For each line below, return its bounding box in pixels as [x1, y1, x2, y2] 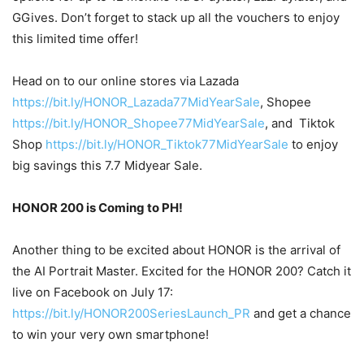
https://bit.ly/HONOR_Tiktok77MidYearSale [45, 136, 288, 152]
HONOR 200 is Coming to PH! [12, 199, 183, 215]
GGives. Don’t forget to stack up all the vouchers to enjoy [12, 9, 340, 25]
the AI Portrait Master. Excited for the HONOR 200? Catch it [12, 262, 351, 279]
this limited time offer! [12, 30, 138, 46]
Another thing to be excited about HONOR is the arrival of [12, 241, 340, 258]
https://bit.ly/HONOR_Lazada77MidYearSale [12, 93, 260, 110]
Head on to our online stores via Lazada [12, 72, 239, 89]
